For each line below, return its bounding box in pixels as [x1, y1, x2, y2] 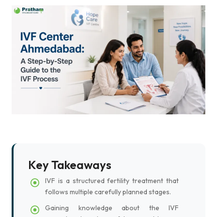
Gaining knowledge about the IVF [45, 203, 179, 212]
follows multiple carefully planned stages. [45, 187, 171, 196]
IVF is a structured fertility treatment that [45, 176, 179, 185]
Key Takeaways [28, 157, 111, 172]
